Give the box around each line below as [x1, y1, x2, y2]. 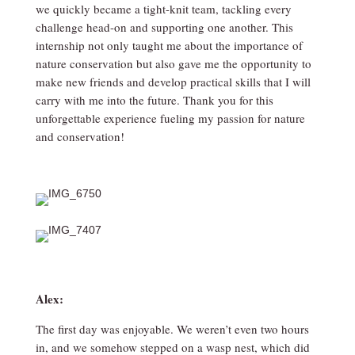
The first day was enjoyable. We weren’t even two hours [35, 321, 309, 337]
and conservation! [35, 128, 124, 144]
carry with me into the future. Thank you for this [35, 92, 273, 108]
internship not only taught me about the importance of [35, 37, 303, 53]
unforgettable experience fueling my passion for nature [35, 110, 305, 126]
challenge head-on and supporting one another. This [35, 19, 293, 35]
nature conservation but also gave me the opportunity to [35, 55, 311, 71]
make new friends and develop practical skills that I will [35, 74, 311, 90]
